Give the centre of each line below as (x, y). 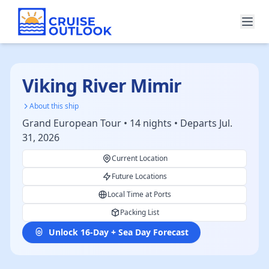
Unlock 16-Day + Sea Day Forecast (119, 232)
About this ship (54, 106)
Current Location (139, 158)
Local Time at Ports (139, 194)
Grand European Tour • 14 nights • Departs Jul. (127, 123)
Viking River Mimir (102, 86)
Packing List (139, 212)
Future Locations (139, 176)
